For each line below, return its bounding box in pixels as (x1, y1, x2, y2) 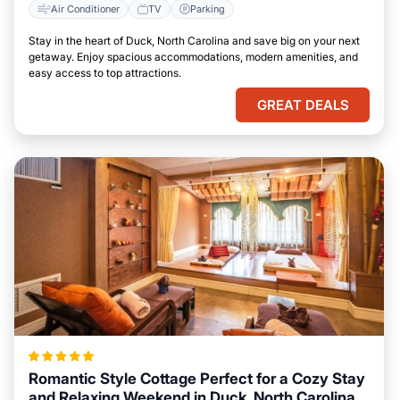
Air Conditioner (51, 2, 120, 15)
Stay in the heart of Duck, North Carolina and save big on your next (29, 34, 360, 47)
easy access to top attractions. (29, 66, 181, 79)
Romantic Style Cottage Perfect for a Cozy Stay (29, 370, 365, 387)
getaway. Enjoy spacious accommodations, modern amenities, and (29, 50, 358, 63)
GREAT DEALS (256, 96, 349, 113)
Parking (190, 2, 225, 15)
